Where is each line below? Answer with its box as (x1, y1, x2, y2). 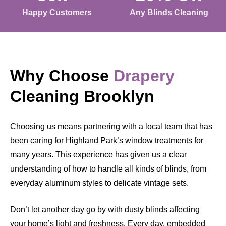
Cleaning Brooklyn (10, 87, 154, 106)
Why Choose (10, 67, 114, 85)
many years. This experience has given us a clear (10, 150, 187, 159)
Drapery (114, 67, 175, 85)
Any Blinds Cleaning (129, 8, 208, 17)
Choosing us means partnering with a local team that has (10, 122, 212, 131)
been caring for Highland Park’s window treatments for (10, 136, 203, 145)
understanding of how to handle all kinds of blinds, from (10, 164, 206, 174)
